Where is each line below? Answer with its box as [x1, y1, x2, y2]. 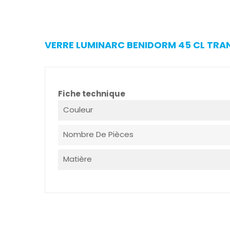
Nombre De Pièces [63, 129, 133, 140]
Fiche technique [58, 88, 125, 100]
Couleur [63, 104, 93, 116]
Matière [63, 154, 92, 165]
